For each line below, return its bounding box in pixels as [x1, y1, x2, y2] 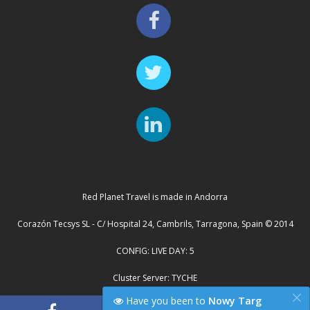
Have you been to [123, 294, 208, 307]
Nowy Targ [208, 294, 262, 307]
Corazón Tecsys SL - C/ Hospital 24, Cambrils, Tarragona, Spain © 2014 [17, 217, 293, 230]
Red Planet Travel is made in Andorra [82, 190, 228, 203]
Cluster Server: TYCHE [113, 271, 197, 284]
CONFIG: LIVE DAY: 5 [116, 244, 194, 257]
